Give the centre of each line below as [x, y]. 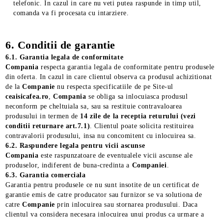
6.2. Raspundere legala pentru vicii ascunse [75, 146]
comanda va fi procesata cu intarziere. [72, 13]
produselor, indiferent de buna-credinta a [69, 165]
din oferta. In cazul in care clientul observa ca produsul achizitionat [109, 77]
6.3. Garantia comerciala [46, 175]
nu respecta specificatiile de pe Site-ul [115, 87]
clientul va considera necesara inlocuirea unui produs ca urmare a [105, 214]
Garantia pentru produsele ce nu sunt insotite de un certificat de [102, 185]
